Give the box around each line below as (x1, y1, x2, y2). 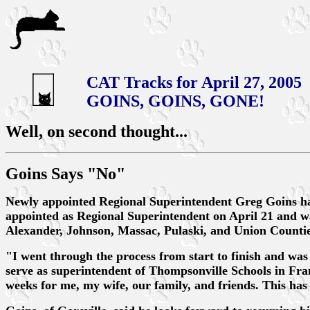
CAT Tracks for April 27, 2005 (86, 73, 302, 91)
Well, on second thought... (6, 122, 188, 140)
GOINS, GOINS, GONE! (86, 92, 264, 110)
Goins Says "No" (6, 165, 125, 183)
